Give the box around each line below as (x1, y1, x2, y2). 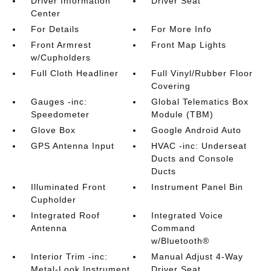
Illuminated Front (30, 182, 106, 192)
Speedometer (30, 109, 90, 119)
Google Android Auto (151, 125, 242, 135)
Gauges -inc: (30, 97, 87, 106)
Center (30, 8, 60, 18)
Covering (151, 81, 191, 91)
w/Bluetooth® (151, 236, 210, 246)
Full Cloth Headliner (30, 68, 119, 78)
